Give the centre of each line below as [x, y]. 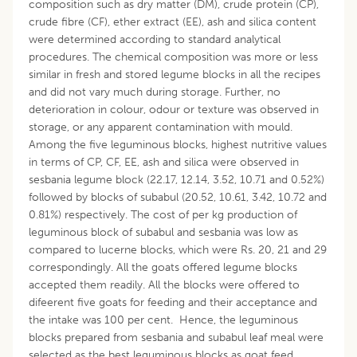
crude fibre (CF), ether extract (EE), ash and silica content [173, 22]
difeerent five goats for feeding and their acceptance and [173, 302]
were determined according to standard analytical [155, 39]
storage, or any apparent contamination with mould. [161, 127]
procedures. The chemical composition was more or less [173, 57]
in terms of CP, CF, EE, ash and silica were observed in [164, 162]
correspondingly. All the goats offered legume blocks [163, 267]
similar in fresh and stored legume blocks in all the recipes [175, 74]
